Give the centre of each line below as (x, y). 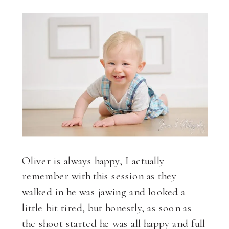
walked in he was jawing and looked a (104, 191)
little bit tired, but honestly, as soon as (107, 207)
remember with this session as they (99, 175)
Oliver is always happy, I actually (94, 160)
